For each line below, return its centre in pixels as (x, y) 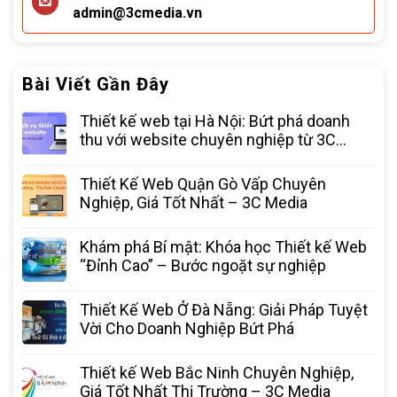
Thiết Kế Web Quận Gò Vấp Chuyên (203, 184)
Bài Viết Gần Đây (96, 85)
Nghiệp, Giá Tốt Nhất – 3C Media (194, 203)
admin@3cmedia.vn (137, 13)
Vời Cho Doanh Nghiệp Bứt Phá (189, 329)
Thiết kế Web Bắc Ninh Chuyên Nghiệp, (217, 373)
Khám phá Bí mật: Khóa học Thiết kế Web (223, 247)
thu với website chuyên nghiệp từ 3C (208, 140)
